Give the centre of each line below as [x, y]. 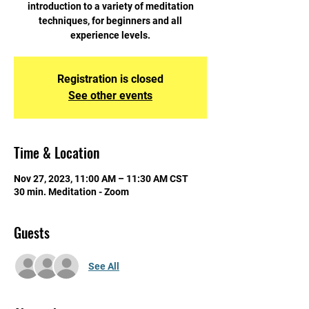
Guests [32, 232]
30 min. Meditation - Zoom [71, 192]
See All [104, 266]
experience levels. [110, 35]
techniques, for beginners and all [110, 21]
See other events [110, 96]
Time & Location [57, 152]
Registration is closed [110, 79]
